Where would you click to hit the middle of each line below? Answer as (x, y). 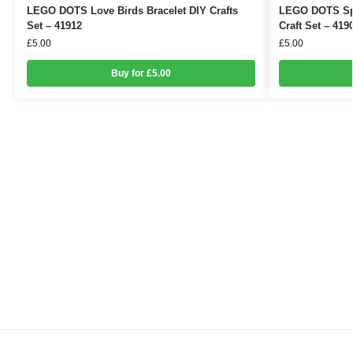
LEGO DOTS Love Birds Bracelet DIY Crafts (132, 11)
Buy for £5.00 (141, 74)
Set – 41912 (54, 26)
